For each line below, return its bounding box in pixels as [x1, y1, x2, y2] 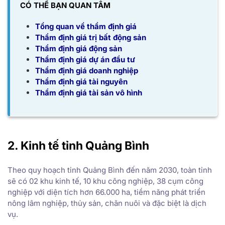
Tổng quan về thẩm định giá [35, 21, 137, 31]
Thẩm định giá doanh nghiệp [35, 65, 138, 75]
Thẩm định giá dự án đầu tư [35, 54, 135, 64]
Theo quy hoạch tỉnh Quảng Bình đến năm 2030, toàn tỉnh [8, 165, 212, 175]
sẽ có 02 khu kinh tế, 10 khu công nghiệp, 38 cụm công [8, 176, 203, 186]
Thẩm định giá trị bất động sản [35, 32, 146, 42]
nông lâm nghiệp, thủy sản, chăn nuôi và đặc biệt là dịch [8, 198, 206, 208]
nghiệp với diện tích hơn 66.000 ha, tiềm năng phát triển [8, 187, 205, 197]
